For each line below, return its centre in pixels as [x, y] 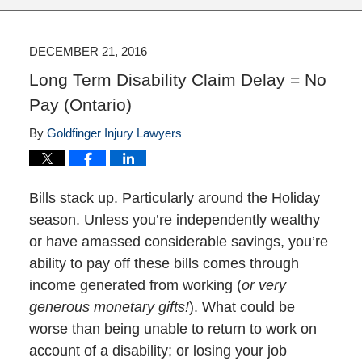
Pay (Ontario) [80, 105]
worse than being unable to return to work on [173, 329]
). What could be [242, 307]
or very [263, 286]
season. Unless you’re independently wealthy [174, 220]
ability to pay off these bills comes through [164, 264]
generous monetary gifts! [109, 307]
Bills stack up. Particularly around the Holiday [174, 198]
